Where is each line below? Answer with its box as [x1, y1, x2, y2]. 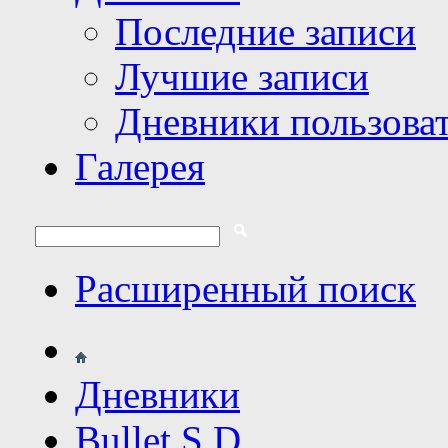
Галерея [75, 145, 205, 188]
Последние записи [115, 10, 416, 53]
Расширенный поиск [75, 267, 416, 310]
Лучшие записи [115, 55, 369, 98]
